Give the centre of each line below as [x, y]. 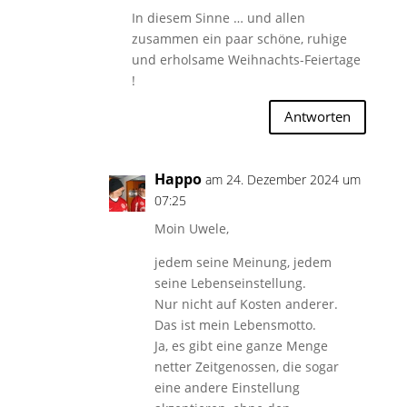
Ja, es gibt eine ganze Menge [241, 345]
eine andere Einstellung [227, 387]
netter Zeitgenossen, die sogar [246, 366]
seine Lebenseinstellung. [230, 283]
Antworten [318, 117]
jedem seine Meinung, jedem [243, 262]
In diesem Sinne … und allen [218, 17]
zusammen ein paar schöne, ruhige [239, 38]
